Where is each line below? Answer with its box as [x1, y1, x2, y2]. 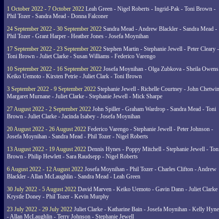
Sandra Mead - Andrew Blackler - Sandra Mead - [102, 25, 217, 32]
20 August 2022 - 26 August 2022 [7, 126, 86, 132]
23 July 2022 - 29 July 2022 [7, 206, 72, 213]
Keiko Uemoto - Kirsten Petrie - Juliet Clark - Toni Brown [7, 73, 142, 80]
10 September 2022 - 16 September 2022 [7, 66, 102, 72]
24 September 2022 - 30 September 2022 [7, 25, 102, 32]
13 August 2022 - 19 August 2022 [7, 146, 86, 153]
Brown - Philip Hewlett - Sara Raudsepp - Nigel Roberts [7, 153, 138, 160]
